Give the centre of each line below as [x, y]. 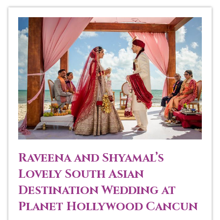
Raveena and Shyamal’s [91, 158]
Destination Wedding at [97, 191]
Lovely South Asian [81, 175]
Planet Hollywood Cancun [108, 207]
